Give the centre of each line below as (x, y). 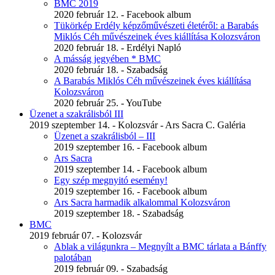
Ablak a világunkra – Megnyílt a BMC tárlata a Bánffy (160, 247)
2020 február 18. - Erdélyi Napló (118, 48)
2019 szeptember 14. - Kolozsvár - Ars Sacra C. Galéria (137, 125)
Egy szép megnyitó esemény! (111, 180)
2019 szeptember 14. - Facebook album (130, 169)
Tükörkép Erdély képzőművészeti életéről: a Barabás (156, 26)
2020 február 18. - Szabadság (111, 70)
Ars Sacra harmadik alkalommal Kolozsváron (142, 203)
